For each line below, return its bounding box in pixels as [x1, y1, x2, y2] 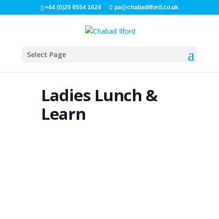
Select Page [26, 49, 66, 59]
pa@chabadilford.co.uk [114, 4, 178, 11]
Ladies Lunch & [41, 84, 157, 106]
